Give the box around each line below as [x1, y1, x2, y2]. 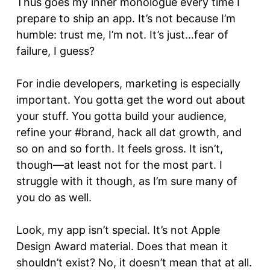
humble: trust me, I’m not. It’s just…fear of [16, 28, 228, 41]
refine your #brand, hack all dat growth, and [16, 125, 242, 139]
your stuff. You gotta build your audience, [16, 109, 227, 122]
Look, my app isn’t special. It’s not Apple [16, 223, 220, 236]
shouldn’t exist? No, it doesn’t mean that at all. [16, 256, 252, 269]
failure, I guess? [16, 44, 95, 57]
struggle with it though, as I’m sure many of [16, 174, 237, 187]
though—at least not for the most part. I [16, 158, 222, 171]
